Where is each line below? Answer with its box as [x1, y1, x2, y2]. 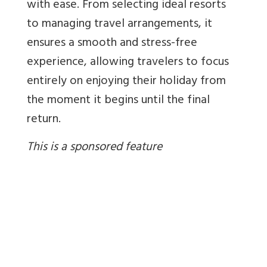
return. [27, 109, 61, 132]
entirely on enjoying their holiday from [27, 71, 226, 94]
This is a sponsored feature [27, 137, 162, 160]
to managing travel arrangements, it [27, 14, 212, 36]
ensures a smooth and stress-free [27, 33, 197, 55]
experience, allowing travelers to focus [27, 52, 229, 74]
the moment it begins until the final [27, 90, 210, 113]
